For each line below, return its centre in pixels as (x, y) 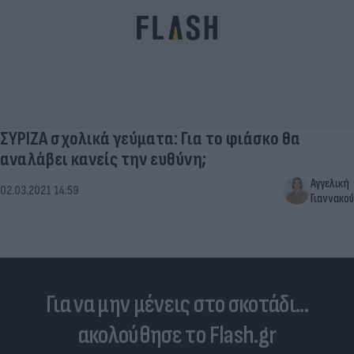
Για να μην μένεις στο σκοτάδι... (177, 304)
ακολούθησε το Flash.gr (177, 335)
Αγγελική (330, 183)
